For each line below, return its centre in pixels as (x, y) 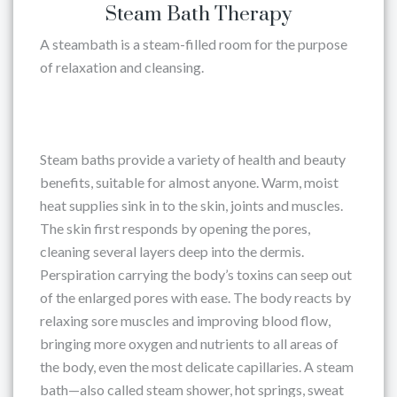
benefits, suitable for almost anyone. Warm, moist (189, 182)
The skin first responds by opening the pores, (175, 228)
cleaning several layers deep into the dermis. (172, 251)
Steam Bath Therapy (198, 15)
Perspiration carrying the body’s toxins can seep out (196, 274)
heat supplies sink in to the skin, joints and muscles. (191, 205)
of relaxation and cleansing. (122, 67)
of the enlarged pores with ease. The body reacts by (195, 297)
